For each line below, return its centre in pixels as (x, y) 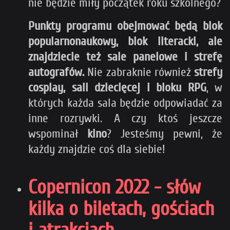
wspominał (58, 134)
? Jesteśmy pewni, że (165, 134)
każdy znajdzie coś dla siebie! (97, 149)
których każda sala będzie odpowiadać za (125, 103)
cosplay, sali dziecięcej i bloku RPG (117, 88)
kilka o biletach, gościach (121, 209)
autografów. (56, 72)
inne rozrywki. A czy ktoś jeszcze (125, 119)
